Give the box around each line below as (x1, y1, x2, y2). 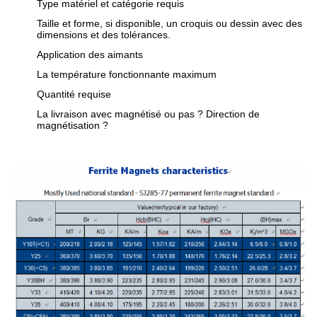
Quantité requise (37, 88, 111, 100)
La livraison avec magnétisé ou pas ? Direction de (37, 108, 260, 120)
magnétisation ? (37, 120, 108, 132)
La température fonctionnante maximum (37, 69, 217, 81)
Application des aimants (37, 49, 143, 61)
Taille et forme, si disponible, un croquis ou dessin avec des (37, 18, 302, 30)
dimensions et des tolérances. (37, 29, 171, 41)
